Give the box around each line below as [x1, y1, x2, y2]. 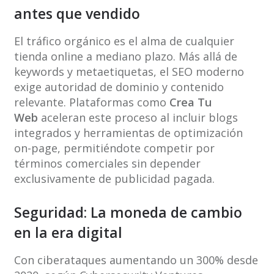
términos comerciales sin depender [13, 156, 201, 171]
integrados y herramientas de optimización [13, 125, 243, 141]
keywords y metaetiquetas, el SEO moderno [13, 64, 244, 80]
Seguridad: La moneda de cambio [13, 202, 242, 223]
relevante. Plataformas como [13, 95, 169, 110]
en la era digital [13, 223, 122, 243]
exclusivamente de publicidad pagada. [13, 171, 215, 187]
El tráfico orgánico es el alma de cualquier [13, 34, 234, 49]
